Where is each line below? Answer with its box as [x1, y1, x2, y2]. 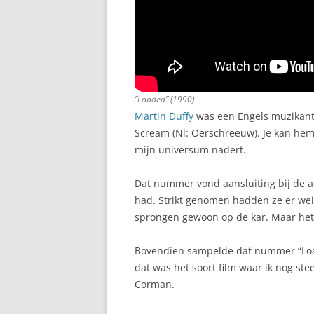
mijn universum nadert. [135, 143, 246, 157]
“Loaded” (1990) [135, 93, 194, 106]
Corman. [135, 278, 175, 292]
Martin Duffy [135, 109, 193, 123]
